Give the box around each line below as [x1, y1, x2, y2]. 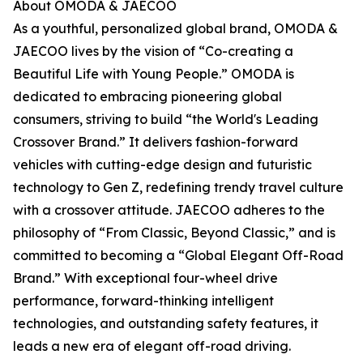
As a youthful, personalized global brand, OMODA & [13, 20, 338, 36]
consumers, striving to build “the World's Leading [13, 111, 318, 127]
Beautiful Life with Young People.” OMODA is [13, 66, 294, 82]
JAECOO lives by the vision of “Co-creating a [13, 43, 293, 59]
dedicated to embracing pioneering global [13, 88, 282, 105]
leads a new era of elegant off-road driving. [13, 338, 291, 354]
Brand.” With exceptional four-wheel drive [13, 270, 278, 286]
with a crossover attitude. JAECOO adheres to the [13, 202, 325, 218]
